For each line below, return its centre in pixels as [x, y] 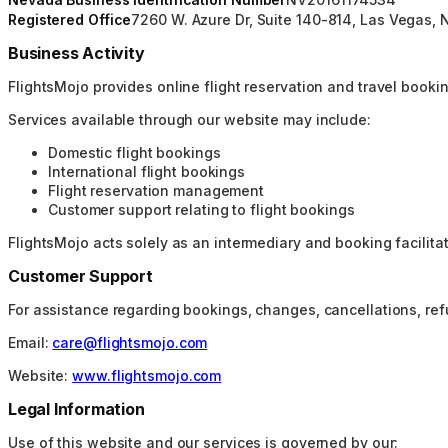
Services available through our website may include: [189, 119]
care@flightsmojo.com [130, 342]
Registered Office [70, 20]
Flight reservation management [156, 190]
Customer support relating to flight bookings [201, 209]
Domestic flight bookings [134, 152]
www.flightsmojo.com [147, 375]
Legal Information [76, 408]
